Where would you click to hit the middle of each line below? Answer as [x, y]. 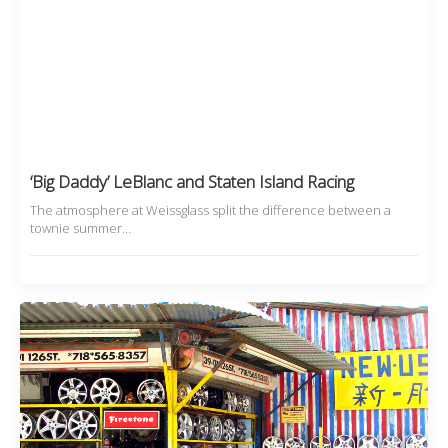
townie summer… [80, 228]
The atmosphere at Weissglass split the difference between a [210, 210]
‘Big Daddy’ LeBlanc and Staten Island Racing [192, 182]
